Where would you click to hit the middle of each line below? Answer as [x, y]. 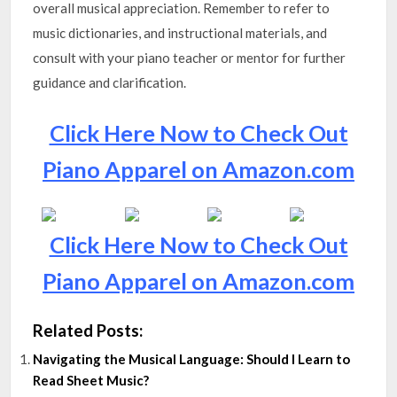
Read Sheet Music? [91, 380]
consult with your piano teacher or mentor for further [190, 58]
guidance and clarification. [110, 82]
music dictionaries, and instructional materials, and [180, 33]
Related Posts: [88, 330]
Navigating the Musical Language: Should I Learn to [192, 358]
